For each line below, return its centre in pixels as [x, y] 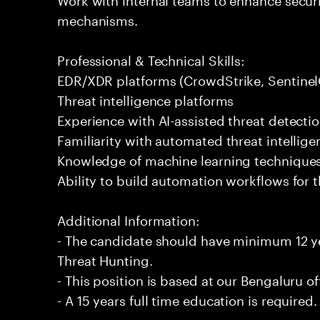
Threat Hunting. [105, 259]
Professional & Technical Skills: [151, 59]
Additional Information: [128, 219]
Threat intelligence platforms [146, 99]
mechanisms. [98, 19]
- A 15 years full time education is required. [187, 299]
